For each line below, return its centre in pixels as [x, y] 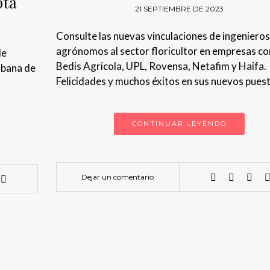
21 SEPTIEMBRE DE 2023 [179, 9]
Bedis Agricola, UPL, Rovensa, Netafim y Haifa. [161, 66]
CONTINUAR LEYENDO [179, 124]
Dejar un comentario [118, 177]
